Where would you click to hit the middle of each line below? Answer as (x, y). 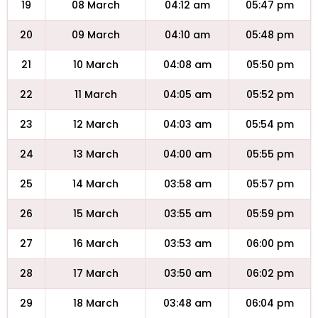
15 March (95, 214)
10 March (95, 65)
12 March (95, 124)
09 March (95, 35)
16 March (95, 243)
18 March (95, 303)
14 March (95, 184)
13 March (95, 154)
